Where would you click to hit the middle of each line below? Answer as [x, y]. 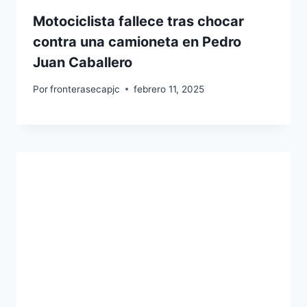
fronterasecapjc [85, 89]
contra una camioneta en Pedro [137, 42]
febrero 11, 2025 [169, 89]
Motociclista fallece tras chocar [138, 22]
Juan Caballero [83, 63]
